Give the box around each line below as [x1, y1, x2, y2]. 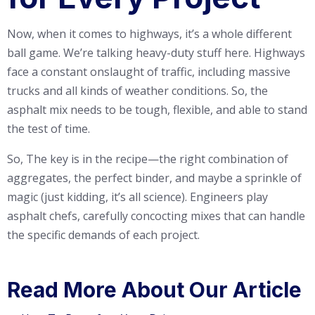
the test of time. [7, 121, 90, 137]
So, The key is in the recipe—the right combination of [7, 151, 288, 167]
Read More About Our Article [7, 277, 302, 303]
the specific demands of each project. [7, 227, 200, 243]
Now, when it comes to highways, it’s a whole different [7, 26, 292, 42]
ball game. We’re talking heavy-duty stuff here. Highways [7, 45, 305, 61]
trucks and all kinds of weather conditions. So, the [7, 83, 268, 99]
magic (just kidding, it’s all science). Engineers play [7, 189, 268, 205]
